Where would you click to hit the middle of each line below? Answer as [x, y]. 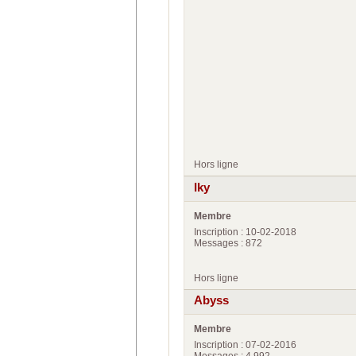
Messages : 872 [228, 243]
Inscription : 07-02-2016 [245, 345]
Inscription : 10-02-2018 [245, 232]
